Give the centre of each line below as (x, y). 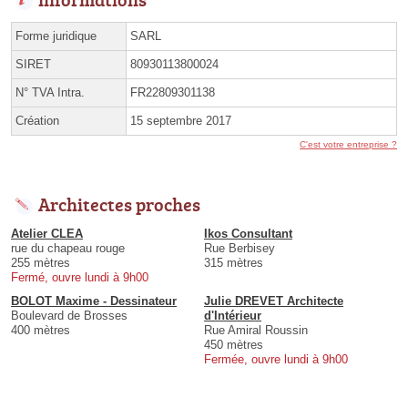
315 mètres (234, 262)
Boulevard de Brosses (69, 315)
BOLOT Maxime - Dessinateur (94, 301)
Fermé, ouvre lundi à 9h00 (80, 277)
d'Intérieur (233, 315)
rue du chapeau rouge (68, 248)
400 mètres (41, 330)
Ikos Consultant (248, 233)
